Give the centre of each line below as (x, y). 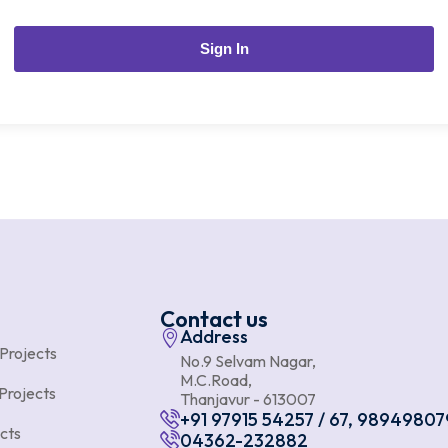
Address (213, 336)
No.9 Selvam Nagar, (247, 361)
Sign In (224, 48)
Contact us (213, 319)
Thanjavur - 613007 (247, 399)
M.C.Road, (215, 380)
